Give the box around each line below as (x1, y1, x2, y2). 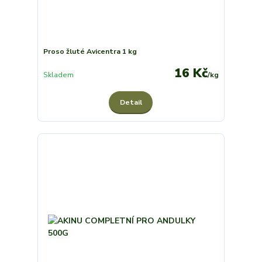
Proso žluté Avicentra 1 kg (43, 47, 137, 57)
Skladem (43, 70, 74, 80)
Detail (119, 98, 142, 108)
